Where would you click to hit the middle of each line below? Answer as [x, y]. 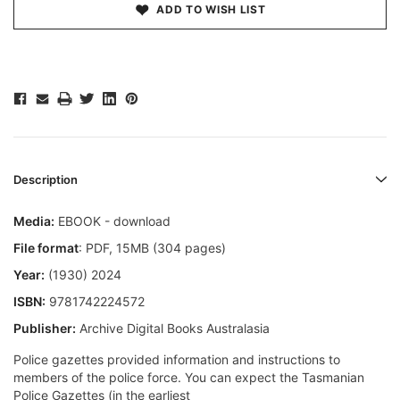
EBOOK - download [112, 221]
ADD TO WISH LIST [211, 10]
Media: [34, 221]
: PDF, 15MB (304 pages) [152, 248]
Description [46, 180]
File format [46, 248]
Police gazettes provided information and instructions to [177, 360]
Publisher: [45, 329]
